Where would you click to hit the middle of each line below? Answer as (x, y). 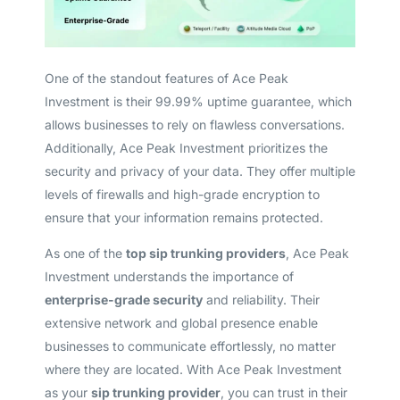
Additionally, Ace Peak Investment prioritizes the (186, 147)
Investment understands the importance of (169, 276)
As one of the (85, 253)
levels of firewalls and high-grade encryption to (182, 194)
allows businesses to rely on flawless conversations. (194, 124)
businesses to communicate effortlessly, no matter (190, 346)
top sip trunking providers (205, 253)
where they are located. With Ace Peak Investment (193, 369)
